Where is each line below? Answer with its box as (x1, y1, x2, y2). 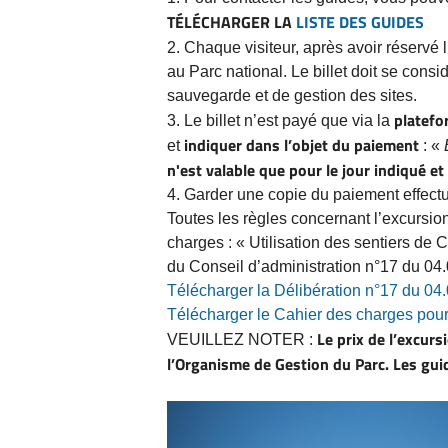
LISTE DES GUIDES (296, 9, 424, 34)
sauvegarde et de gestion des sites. (167, 86, 417, 104)
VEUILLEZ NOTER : (167, 330, 317, 348)
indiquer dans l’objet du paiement (184, 132, 423, 157)
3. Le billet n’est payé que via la (167, 111, 394, 129)
